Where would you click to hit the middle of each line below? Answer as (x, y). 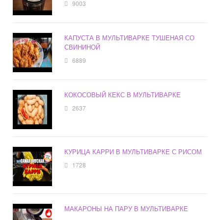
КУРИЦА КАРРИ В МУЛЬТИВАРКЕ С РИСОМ (133, 152)
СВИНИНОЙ (82, 47)
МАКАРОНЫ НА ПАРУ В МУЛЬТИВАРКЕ (126, 209)
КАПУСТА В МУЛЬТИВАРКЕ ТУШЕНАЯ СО (130, 38)
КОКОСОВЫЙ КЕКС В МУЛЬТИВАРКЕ (123, 95)
